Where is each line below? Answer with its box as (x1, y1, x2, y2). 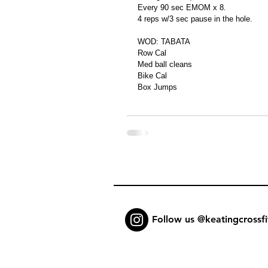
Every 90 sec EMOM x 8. (138, 2, 226, 12)
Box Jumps (138, 82, 177, 92)
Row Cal (138, 48, 166, 57)
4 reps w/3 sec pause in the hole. (138, 14, 252, 23)
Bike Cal (138, 71, 167, 80)
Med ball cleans (138, 59, 192, 69)
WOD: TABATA (138, 36, 190, 46)
